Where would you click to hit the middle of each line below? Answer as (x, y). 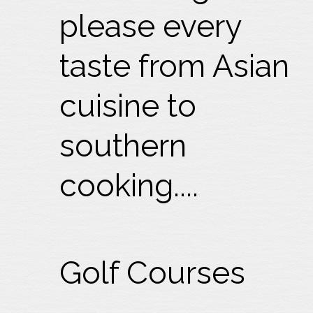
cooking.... (129, 185)
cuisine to (128, 106)
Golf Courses (153, 273)
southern (123, 146)
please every (151, 26)
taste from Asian (175, 66)
